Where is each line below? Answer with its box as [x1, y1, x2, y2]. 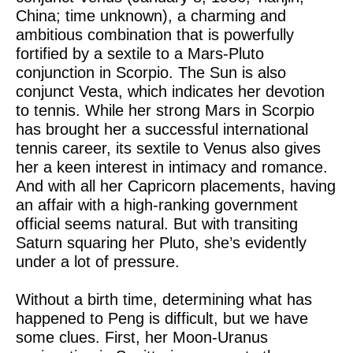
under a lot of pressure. [16, 253, 180, 270]
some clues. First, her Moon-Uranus [16, 329, 268, 346]
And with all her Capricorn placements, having [16, 177, 336, 195]
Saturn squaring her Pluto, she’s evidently [16, 234, 307, 251]
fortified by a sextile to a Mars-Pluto [16, 45, 264, 62]
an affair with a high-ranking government [16, 196, 298, 214]
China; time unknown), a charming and [16, 7, 286, 24]
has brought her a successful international [16, 121, 308, 138]
